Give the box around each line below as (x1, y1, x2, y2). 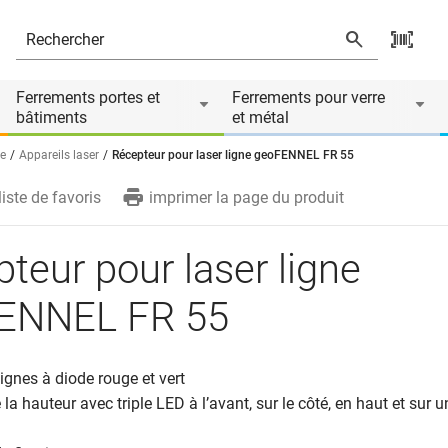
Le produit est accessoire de (49, 44, 246, 64)
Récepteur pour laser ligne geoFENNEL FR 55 (112, 148, 354, 162)
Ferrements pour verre (232, 88, 385, 107)
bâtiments (16, 108, 87, 127)
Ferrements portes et (16, 88, 160, 107)
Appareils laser (19, 148, 99, 162)
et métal (232, 108, 289, 127)
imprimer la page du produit (149, 188, 344, 207)
